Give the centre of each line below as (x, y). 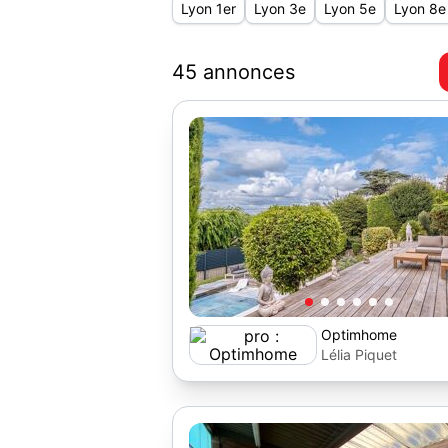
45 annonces (233, 72)
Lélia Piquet (359, 354)
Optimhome (359, 334)
